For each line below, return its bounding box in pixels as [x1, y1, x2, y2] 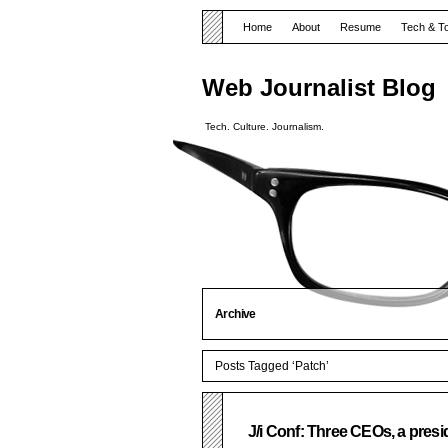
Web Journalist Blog [202, 74, 436, 102]
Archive [215, 307, 256, 321]
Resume [340, 21, 381, 33]
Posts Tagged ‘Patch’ [215, 359, 329, 373]
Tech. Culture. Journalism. [205, 121, 324, 133]
